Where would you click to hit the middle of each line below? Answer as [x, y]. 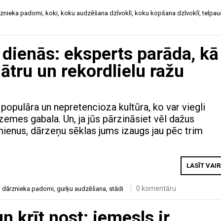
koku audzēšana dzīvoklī [96, 13]
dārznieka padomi [28, 188]
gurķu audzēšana [81, 188]
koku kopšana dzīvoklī [167, 13]
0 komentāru [156, 188]
